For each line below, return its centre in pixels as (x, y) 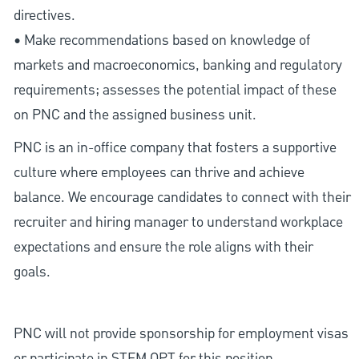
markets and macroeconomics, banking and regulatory (177, 66)
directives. (44, 16)
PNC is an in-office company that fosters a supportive (175, 148)
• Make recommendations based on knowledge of (161, 41)
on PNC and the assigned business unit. (135, 115)
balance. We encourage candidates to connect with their (182, 198)
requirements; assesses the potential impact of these (175, 91)
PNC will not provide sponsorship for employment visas (181, 334)
